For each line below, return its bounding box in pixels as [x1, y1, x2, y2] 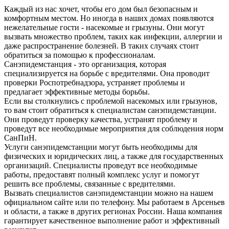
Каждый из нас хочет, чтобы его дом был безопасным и [4, 4, 198, 13]
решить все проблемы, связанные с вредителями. [4, 179, 175, 188]
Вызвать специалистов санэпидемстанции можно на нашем [4, 188, 213, 197]
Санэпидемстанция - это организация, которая [4, 59, 166, 68]
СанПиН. [4, 133, 37, 142]
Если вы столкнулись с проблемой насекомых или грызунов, [4, 96, 217, 105]
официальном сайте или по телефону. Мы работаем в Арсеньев [4, 197, 225, 207]
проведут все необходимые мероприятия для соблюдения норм [4, 124, 223, 133]
